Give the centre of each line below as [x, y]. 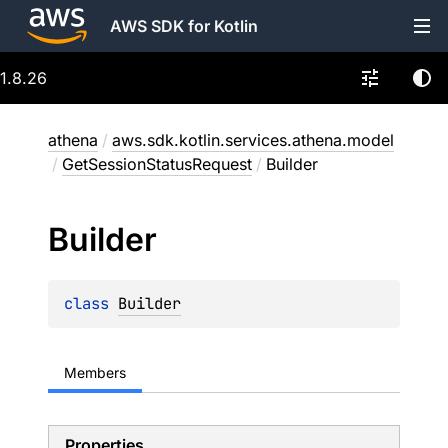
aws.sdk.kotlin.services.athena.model [253, 140]
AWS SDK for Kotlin [184, 26]
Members [95, 372]
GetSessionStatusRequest [157, 164]
